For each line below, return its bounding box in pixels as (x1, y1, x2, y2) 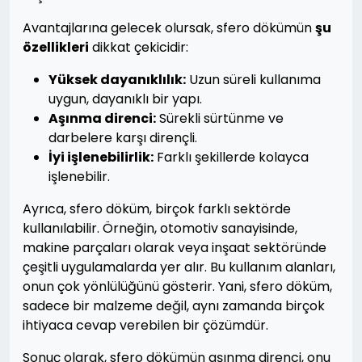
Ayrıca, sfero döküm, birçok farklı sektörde (23, 200, 291, 218)
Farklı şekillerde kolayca (154, 148, 309, 166)
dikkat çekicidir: (89, 38, 188, 57)
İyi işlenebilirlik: (48, 148, 154, 166)
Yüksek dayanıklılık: (48, 70, 186, 89)
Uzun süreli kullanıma (186, 70, 321, 89)
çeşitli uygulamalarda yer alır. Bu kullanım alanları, (23, 258, 335, 276)
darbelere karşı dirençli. (48, 128, 197, 147)
